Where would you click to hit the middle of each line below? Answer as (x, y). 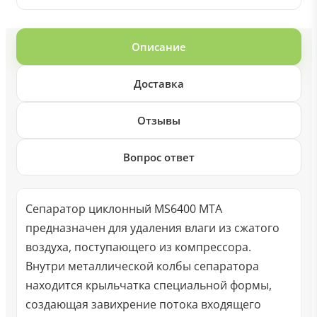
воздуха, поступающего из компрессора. (138, 247)
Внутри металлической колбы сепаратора (142, 266)
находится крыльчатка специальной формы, (148, 285)
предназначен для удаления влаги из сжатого (152, 228)
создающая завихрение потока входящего (143, 304)
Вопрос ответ (158, 157)
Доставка (158, 83)
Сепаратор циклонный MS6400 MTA (123, 209)
